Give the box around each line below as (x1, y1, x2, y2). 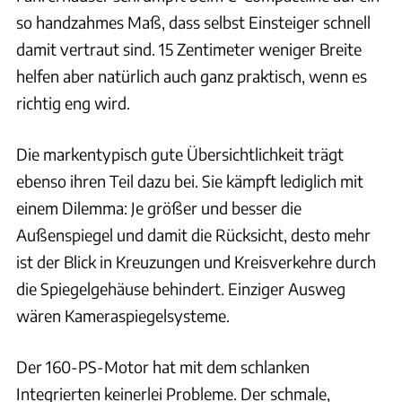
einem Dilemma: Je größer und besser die (16, 197, 301, 218)
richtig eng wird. (16, 92, 130, 113)
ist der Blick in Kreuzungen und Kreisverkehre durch (16, 250, 376, 272)
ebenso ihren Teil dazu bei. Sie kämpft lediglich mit (16, 170, 363, 191)
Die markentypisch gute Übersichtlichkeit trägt (16, 143, 344, 164)
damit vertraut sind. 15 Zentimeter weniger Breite (16, 38, 362, 59)
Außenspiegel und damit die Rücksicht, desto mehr (16, 223, 371, 245)
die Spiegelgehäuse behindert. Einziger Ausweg (16, 277, 345, 299)
